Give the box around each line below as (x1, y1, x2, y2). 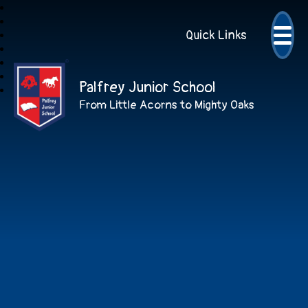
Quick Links (186, 27, 246, 43)
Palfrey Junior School (79, 77, 216, 97)
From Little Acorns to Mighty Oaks (79, 97, 254, 112)
